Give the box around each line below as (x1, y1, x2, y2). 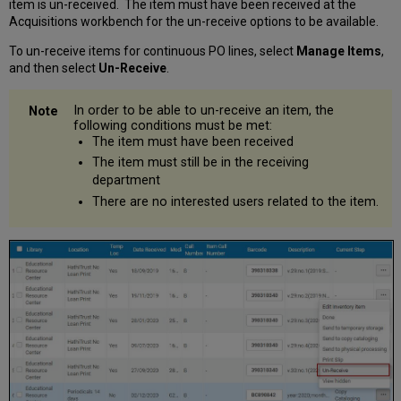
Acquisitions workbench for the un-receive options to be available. (9, 13, 380, 29)
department (91, 173, 160, 189)
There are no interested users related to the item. (91, 193, 379, 209)
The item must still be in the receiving (91, 155, 309, 171)
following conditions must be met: (73, 117, 273, 133)
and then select (9, 60, 99, 75)
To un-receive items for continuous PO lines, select (9, 43, 297, 58)
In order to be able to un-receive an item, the (73, 102, 335, 118)
